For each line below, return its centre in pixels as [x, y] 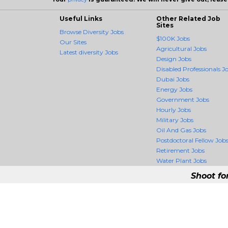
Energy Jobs [174, 89]
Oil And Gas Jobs [181, 130]
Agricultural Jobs [181, 49]
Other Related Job [188, 19]
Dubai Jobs [173, 79]
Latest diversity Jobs [89, 52]
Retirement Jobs [180, 150]
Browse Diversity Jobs [92, 32]
